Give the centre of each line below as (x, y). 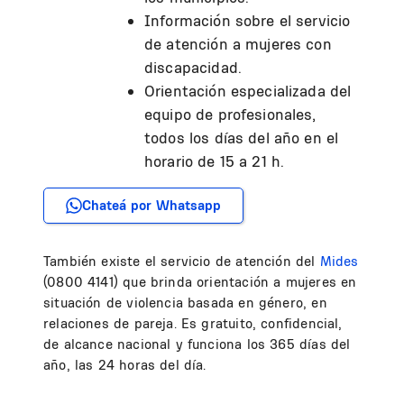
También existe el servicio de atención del (182, 261)
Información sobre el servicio (248, 20)
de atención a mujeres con (238, 44)
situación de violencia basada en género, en (185, 303)
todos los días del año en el (242, 138)
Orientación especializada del (248, 91)
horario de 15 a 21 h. (215, 161)
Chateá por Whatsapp (151, 205)
